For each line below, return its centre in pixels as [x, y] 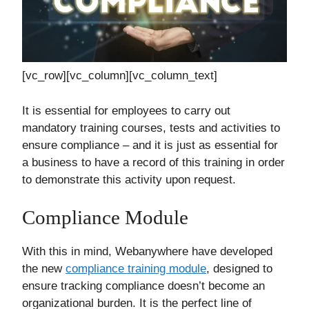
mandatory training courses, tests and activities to [151, 128]
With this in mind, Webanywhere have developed [147, 252]
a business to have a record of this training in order [153, 162]
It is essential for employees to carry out [126, 110]
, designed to [239, 269]
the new [44, 269]
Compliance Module [105, 218]
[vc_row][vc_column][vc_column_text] [120, 76]
